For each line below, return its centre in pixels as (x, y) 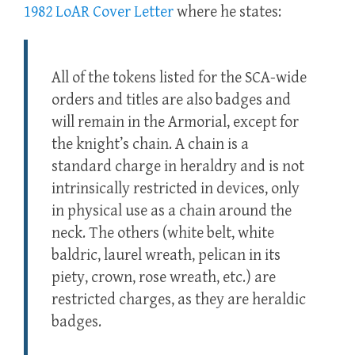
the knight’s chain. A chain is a (150, 145)
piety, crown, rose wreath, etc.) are (164, 278)
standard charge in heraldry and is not (178, 167)
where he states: (227, 13)
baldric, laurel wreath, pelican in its (166, 256)
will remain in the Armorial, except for (175, 123)
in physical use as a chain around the (172, 212)
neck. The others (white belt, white (163, 234)
